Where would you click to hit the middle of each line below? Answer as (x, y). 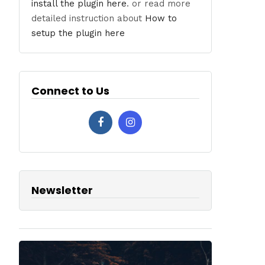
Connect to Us (71, 91)
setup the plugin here (78, 33)
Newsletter (62, 190)
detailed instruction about (88, 18)
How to (161, 18)
